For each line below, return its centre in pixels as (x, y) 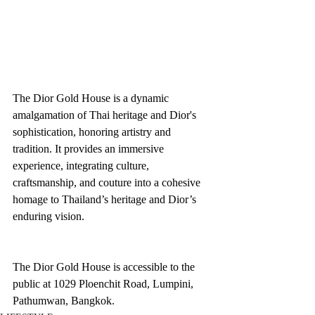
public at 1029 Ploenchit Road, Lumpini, (104, 283)
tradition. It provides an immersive (90, 148)
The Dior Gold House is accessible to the (105, 266)
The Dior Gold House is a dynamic (92, 98)
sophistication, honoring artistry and (93, 131)
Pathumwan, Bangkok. (64, 300)
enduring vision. (49, 216)
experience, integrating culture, (82, 165)
